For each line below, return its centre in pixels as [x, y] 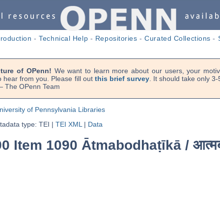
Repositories [116, 38]
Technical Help [64, 38]
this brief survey [122, 79]
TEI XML [69, 124]
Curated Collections [178, 38]
